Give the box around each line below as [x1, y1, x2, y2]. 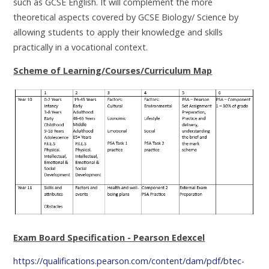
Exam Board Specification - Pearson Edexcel [13, 231, 205, 243]
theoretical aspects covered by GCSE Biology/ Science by [13, 11, 239, 23]
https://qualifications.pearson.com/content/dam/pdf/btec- [13, 255, 245, 267]
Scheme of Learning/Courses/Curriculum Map [13, 65, 213, 77]
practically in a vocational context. [13, 41, 148, 53]
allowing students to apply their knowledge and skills [13, 26, 223, 38]
